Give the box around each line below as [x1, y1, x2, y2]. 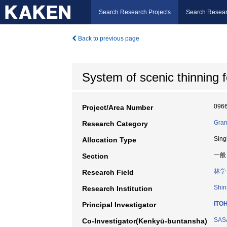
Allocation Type [82, 136, 136, 144]
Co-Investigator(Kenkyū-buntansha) [82, 217, 207, 225]
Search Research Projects [99, 9, 171, 16]
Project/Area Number [82, 103, 153, 111]
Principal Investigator [82, 201, 156, 209]
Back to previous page [77, 35, 139, 42]
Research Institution [82, 184, 153, 193]
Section [82, 152, 108, 160]
